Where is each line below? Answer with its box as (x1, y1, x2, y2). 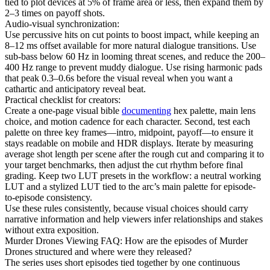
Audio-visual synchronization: (5, 18, 119, 29)
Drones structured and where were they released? (5, 246, 192, 257)
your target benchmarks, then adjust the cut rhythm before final (5, 159, 243, 170)
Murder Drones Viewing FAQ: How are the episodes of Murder (5, 235, 248, 246)
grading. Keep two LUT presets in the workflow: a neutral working (5, 170, 261, 181)
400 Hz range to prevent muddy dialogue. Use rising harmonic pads (5, 61, 262, 72)
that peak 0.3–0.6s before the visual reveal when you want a (5, 72, 233, 83)
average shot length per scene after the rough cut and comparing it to (5, 148, 264, 159)
